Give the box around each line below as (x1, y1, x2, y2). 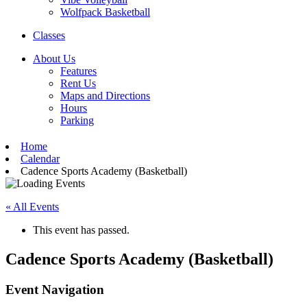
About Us (33, 52, 75, 64)
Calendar (21, 152, 60, 164)
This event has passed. (33, 223, 130, 236)
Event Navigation (5, 282, 104, 297)
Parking (60, 114, 94, 126)
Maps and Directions (60, 89, 150, 101)
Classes (33, 29, 65, 41)
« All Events (5, 200, 59, 212)
